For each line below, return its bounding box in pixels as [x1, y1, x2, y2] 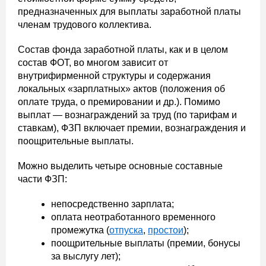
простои [148, 225, 183, 235]
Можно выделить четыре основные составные [18, 161, 223, 171]
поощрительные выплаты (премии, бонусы [51, 238, 240, 248]
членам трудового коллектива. [18, 20, 151, 30]
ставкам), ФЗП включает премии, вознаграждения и [18, 123, 246, 133]
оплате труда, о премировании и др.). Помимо [18, 97, 220, 107]
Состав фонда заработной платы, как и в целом [18, 45, 228, 55]
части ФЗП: [18, 174, 67, 184]
